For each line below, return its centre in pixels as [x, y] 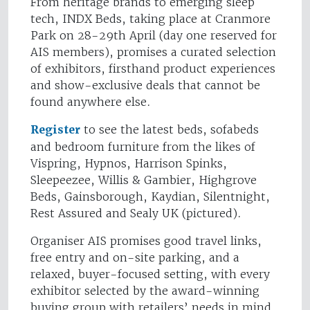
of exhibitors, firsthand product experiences [153, 68]
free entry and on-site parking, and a [135, 257]
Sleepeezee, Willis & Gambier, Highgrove [144, 180]
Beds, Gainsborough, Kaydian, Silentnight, [150, 196]
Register [55, 129]
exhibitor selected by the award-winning [145, 290]
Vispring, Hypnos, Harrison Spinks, [129, 163]
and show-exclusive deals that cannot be [145, 85]
